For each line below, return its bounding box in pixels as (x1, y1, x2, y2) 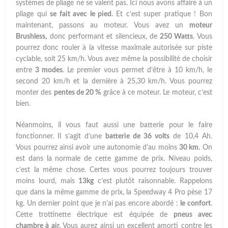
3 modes (35, 67, 63, 74)
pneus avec (173, 211, 212, 219)
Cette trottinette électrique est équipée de (16, 211, 174, 219)
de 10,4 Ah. (169, 133, 212, 140)
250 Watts (160, 33, 193, 41)
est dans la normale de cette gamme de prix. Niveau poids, (16, 155, 212, 163)
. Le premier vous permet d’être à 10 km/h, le (63, 67, 212, 74)
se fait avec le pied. (50, 11, 113, 18)
